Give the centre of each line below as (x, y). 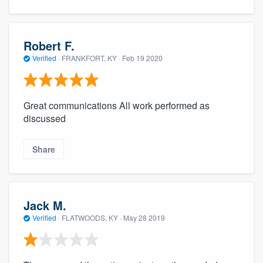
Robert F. (49, 46)
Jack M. (45, 205)
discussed (45, 118)
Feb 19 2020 (142, 58)
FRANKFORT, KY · (91, 58)
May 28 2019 (144, 218)
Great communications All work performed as (117, 105)
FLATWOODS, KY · (92, 218)
